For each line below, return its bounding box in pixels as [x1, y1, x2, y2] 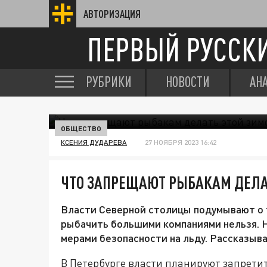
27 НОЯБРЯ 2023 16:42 [145, 138, 216, 147]
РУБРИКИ [86, 73, 132, 90]
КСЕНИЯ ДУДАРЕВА [61, 138, 127, 147]
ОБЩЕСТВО [61, 124, 101, 132]
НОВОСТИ [166, 73, 210, 90]
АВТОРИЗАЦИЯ [83, 8, 141, 20]
